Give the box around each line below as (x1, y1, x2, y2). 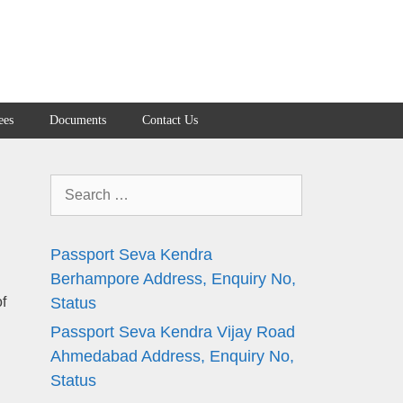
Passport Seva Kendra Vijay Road (50, 323, 295, 341)
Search (49, 176, 101, 194)
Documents (49, 113, 106, 127)
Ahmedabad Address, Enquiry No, (50, 347, 294, 365)
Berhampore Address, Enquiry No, (50, 270, 296, 288)
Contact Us (142, 113, 198, 127)
